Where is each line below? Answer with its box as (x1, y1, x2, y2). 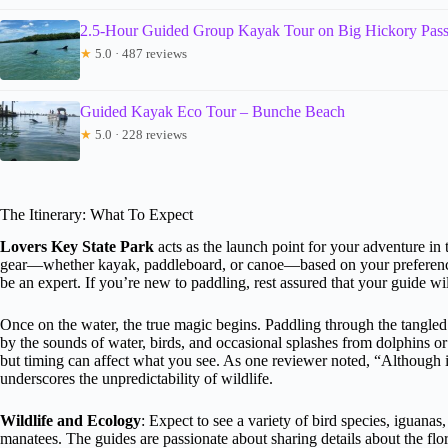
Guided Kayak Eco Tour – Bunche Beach (80, 102, 345, 120)
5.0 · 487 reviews (92, 45, 187, 61)
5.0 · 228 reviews (92, 126, 187, 142)
